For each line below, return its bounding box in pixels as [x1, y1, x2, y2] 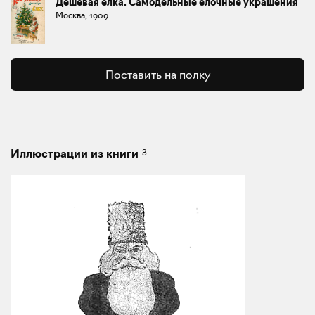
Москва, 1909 [56, 9, 109, 20]
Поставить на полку [105, 67, 210, 82]
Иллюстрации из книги [11, 146, 139, 160]
